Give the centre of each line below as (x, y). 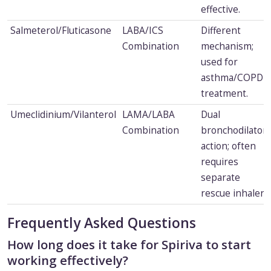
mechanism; (227, 47)
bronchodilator (233, 131)
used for (219, 62)
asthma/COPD (232, 78)
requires (219, 162)
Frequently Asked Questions (102, 223)
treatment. (224, 94)
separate (220, 178)
